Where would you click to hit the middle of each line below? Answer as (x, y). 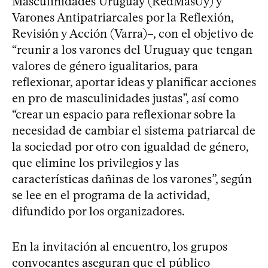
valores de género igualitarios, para (105, 66)
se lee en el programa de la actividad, (111, 195)
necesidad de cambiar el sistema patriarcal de (134, 130)
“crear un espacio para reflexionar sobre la (124, 114)
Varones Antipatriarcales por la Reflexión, (123, 17)
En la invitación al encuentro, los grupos (120, 246)
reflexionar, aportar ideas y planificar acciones (134, 82)
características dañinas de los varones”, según (132, 179)
